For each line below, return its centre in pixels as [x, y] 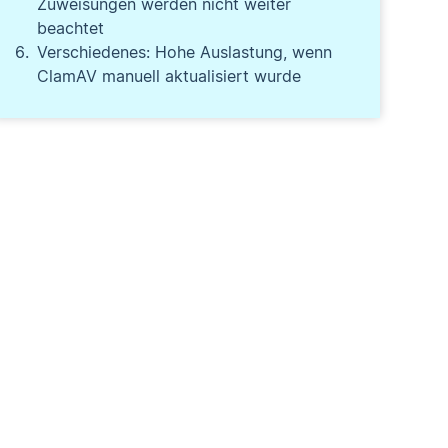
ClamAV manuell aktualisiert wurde [169, 76]
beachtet [71, 28]
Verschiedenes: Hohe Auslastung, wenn [185, 52]
